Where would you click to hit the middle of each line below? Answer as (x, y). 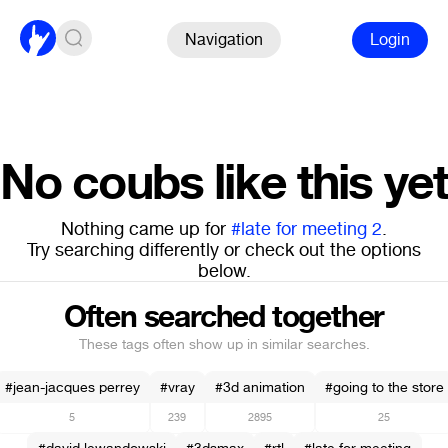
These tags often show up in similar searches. (224, 344)
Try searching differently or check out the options (224, 250)
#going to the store (384, 387)
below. (224, 271)
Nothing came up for (146, 229)
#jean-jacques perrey (72, 387)
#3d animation (259, 387)
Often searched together (224, 317)
